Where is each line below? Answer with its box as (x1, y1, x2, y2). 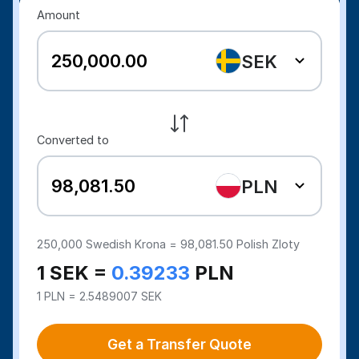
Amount (37, 8, 81, 22)
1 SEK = (37, 261, 112, 284)
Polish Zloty (233, 237, 301, 251)
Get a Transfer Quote (107, 336, 252, 353)
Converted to (37, 133, 110, 147)
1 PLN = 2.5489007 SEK (37, 289, 163, 303)
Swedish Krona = (86, 237, 181, 251)
